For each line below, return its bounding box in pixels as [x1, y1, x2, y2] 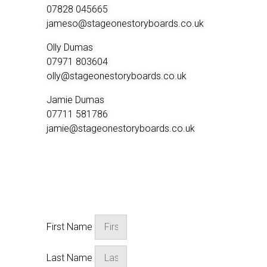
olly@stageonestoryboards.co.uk [46, 70, 187, 82]
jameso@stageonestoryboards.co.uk [46, 18, 204, 29]
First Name [46, 221, 95, 232]
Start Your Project [46, 187, 120, 198]
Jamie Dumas [46, 94, 104, 105]
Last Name [46, 252, 95, 263]
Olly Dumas [46, 42, 93, 53]
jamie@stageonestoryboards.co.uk [46, 123, 195, 134]
